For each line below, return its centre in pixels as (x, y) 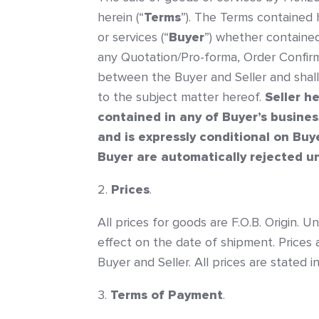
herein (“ (121, 17)
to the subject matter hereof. (181, 97)
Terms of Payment (167, 295)
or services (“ (133, 37)
